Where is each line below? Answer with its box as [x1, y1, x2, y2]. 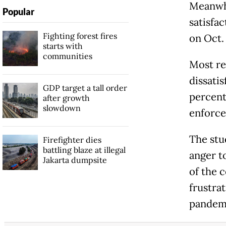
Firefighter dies [42, 135, 101, 145]
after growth [42, 93, 90, 103]
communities [42, 51, 92, 62]
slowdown [42, 103, 81, 114]
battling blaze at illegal [42, 145, 126, 155]
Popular [2, 6, 34, 18]
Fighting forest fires [42, 31, 117, 41]
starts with [42, 41, 83, 51]
